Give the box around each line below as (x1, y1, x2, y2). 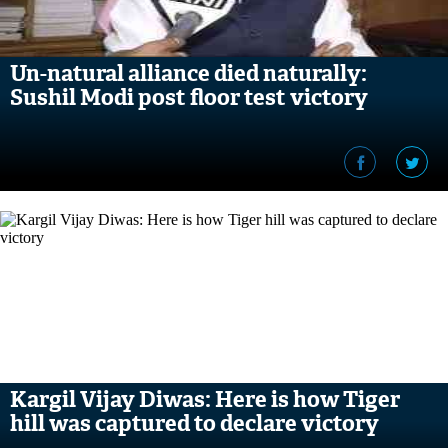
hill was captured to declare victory (10, 409, 379, 438)
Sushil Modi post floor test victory (10, 83, 368, 112)
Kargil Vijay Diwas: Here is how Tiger (10, 385, 400, 414)
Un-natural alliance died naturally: (10, 59, 367, 88)
